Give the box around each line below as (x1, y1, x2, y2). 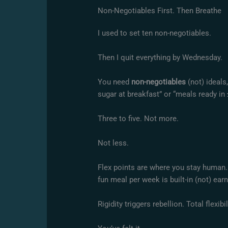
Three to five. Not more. (98, 114, 179, 124)
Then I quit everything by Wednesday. (98, 53, 223, 63)
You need (98, 77, 132, 87)
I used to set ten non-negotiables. (98, 28, 212, 38)
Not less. (98, 138, 129, 148)
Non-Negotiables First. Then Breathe (98, 6, 222, 16)
